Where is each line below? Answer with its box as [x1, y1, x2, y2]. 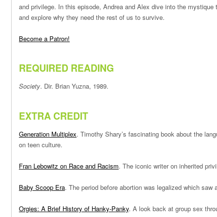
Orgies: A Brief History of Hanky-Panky [19, 203, 129, 213]
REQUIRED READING [19, 61, 114, 75]
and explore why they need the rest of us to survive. [19, 13, 167, 22]
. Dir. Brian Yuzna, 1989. [40, 81, 110, 91]
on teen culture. [19, 139, 64, 149]
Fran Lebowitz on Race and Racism [19, 161, 119, 170]
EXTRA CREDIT [19, 108, 88, 123]
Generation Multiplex [19, 129, 77, 139]
